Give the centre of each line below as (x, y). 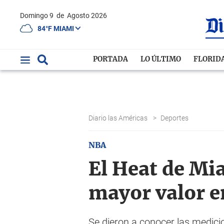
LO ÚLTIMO (161, 59)
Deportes (175, 118)
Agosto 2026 (87, 15)
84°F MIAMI (56, 28)
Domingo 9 (40, 15)
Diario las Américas (119, 118)
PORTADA (111, 59)
